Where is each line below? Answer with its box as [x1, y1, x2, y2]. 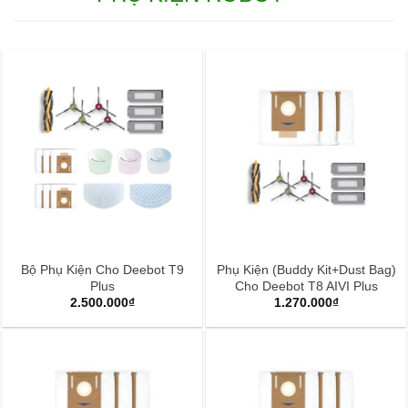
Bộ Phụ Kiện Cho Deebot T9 [20, 261, 184, 277]
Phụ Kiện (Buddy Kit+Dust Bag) [216, 261, 396, 277]
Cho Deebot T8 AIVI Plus [234, 278, 378, 293]
